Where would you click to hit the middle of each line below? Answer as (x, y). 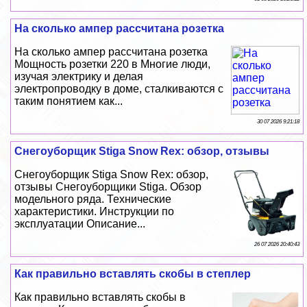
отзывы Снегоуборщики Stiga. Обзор (108, 187)
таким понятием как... (69, 101)
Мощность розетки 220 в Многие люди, (113, 64)
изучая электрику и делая (79, 77)
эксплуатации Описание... (80, 224)
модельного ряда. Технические (93, 199)
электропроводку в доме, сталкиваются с (119, 89)
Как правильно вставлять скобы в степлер (133, 274)
